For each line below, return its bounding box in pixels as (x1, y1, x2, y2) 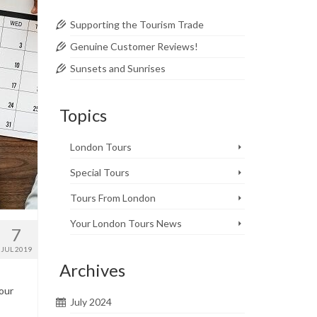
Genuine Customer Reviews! (69, 40, 198, 52)
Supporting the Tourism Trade (69, 18, 204, 30)
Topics (59, 104, 107, 125)
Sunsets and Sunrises (69, 62, 166, 74)
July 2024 (69, 295, 112, 308)
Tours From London (69, 191, 156, 204)
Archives (59, 259, 125, 280)
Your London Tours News (69, 217, 182, 229)
